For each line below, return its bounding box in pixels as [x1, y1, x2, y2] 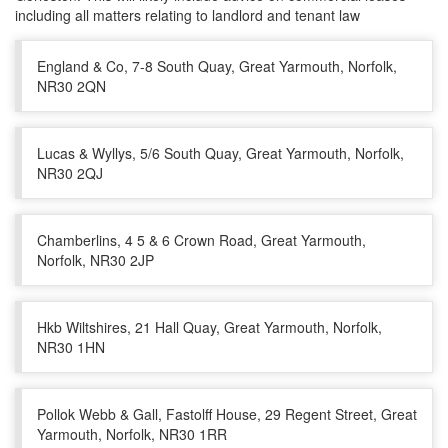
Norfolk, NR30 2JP [37, 250, 154, 270]
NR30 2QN [37, 76, 106, 96]
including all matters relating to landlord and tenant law [15, 5, 360, 25]
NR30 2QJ [37, 163, 103, 183]
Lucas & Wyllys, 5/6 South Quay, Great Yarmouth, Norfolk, [37, 143, 404, 163]
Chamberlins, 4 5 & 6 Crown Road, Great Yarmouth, [37, 230, 366, 250]
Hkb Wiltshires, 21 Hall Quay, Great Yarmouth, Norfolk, [37, 317, 382, 337]
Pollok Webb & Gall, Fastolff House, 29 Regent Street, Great [37, 404, 417, 424]
